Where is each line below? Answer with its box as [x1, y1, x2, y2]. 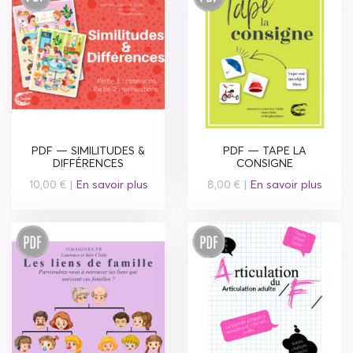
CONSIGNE [236, 155, 293, 170]
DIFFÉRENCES [53, 155, 124, 170]
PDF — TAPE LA [223, 143, 307, 158]
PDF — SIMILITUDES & [32, 143, 145, 158]
